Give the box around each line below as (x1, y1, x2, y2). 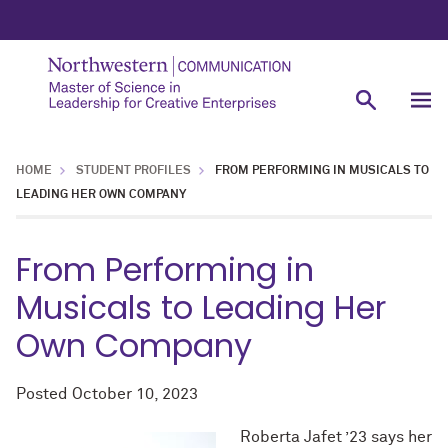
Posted (16, 386, 72, 402)
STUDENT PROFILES (76, 165, 191, 177)
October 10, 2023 (72, 386, 198, 402)
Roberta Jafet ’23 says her (240, 429, 432, 445)
